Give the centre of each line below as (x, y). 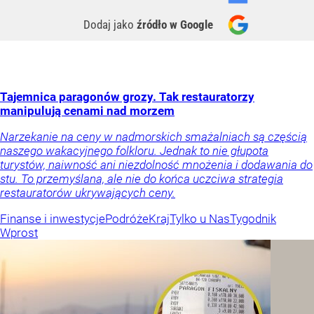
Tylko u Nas (200, 219)
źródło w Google (175, 25)
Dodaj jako (110, 25)
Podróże (127, 219)
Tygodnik (253, 219)
